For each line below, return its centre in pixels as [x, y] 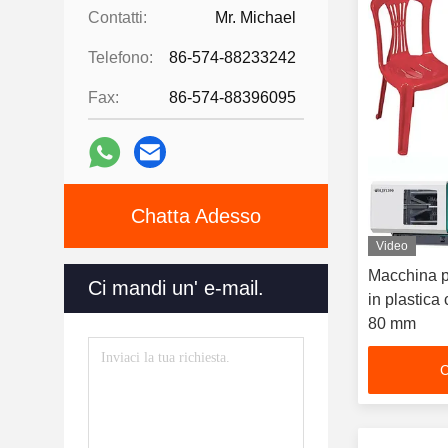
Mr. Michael [255, 17]
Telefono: [120, 57]
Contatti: [117, 17]
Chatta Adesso [196, 216]
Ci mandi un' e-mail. [176, 288]
